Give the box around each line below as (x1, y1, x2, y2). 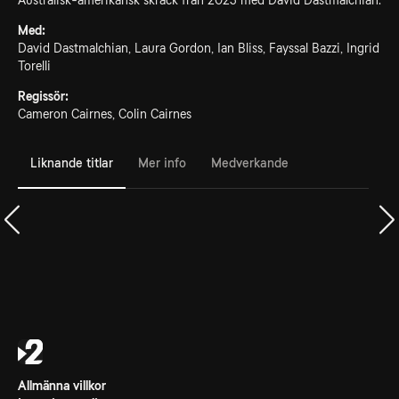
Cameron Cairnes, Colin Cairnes (18, 107, 191, 121)
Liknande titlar (30, 155, 113, 170)
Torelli (18, 59, 51, 73)
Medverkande (211, 155, 289, 170)
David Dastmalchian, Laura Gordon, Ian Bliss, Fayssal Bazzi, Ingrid (18, 41, 379, 55)
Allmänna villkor (18, 379, 106, 393)
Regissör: (18, 89, 69, 103)
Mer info (138, 155, 186, 170)
